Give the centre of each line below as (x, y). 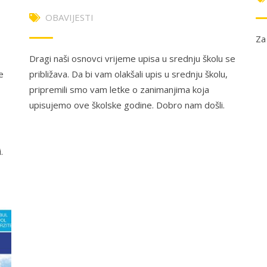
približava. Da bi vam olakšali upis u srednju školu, (128, 74)
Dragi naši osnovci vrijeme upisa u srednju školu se (132, 58)
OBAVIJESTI (69, 17)
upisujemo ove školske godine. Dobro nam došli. (127, 105)
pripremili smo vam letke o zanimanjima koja (119, 89)
